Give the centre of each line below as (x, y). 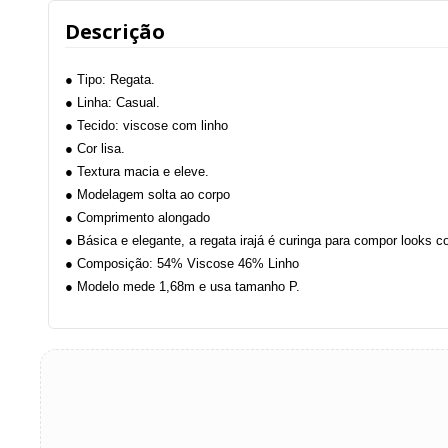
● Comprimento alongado (137, 218)
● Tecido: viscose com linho (146, 126)
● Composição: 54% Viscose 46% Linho (182, 264)
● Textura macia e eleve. (137, 172)
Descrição (115, 32)
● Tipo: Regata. (110, 80)
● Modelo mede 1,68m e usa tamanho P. (182, 287)
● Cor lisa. (95, 149)
